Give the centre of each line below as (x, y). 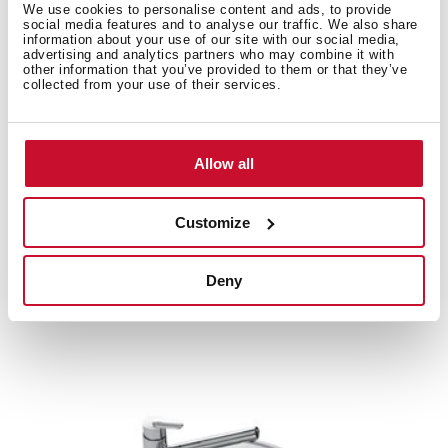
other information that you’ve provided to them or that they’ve (215, 69)
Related (67, 270)
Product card (123, 72)
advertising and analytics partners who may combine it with (208, 54)
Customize (213, 222)
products (167, 270)
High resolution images (164, 149)
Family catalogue (139, 110)
